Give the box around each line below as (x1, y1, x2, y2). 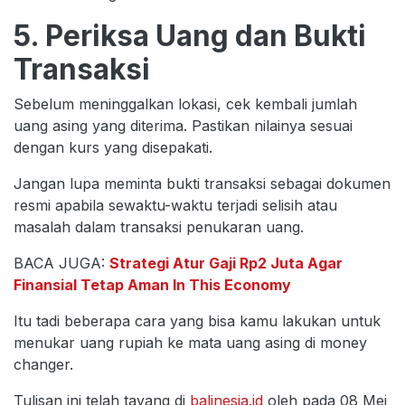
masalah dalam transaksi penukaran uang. (14, 217, 304, 236)
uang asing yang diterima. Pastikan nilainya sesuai (14, 116, 353, 135)
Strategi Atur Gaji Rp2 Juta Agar (109, 253, 343, 272)
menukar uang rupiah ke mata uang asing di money (14, 333, 367, 352)
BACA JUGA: (14, 253, 109, 272)
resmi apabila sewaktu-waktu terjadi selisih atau (14, 195, 337, 214)
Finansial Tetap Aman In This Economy (14, 275, 291, 294)
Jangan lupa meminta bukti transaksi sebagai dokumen (14, 174, 391, 193)
